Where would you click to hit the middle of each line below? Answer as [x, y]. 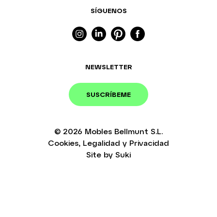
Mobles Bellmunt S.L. [124, 131]
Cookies [63, 143]
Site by [101, 155]
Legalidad [101, 143]
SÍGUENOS [108, 11]
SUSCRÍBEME [108, 94]
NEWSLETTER [108, 67]
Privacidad [149, 143]
